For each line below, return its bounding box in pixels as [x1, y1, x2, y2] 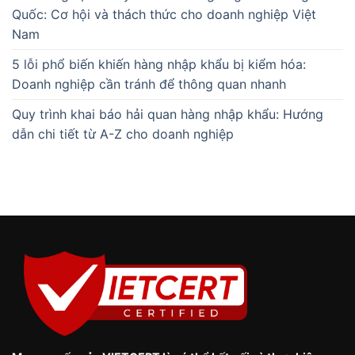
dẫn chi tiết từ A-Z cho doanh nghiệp [12, 125, 234, 142]
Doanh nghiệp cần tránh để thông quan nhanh [12, 75, 286, 92]
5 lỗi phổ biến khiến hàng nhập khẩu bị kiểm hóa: [12, 55, 306, 72]
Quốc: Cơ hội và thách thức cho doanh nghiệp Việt [12, 6, 316, 22]
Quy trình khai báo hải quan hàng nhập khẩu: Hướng [12, 105, 323, 122]
